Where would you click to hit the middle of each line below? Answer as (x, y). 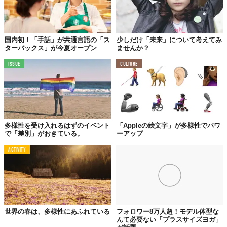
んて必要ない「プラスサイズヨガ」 (169, 220)
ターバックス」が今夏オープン (51, 48)
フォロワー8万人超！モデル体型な (168, 212)
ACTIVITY (17, 150)
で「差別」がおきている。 (44, 134)
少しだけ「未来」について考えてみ (169, 40)
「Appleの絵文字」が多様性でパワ (168, 126)
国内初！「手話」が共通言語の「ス (57, 40)
